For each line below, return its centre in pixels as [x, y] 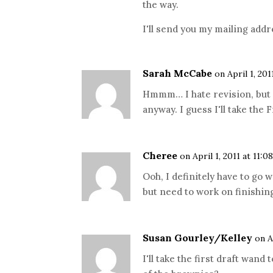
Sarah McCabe [178, 73]
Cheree [160, 155]
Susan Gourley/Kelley [198, 238]
